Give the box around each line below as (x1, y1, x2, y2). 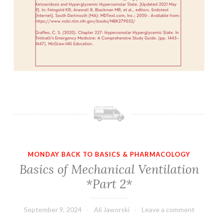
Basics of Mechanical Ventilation (19, 162, 199, 178)
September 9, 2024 (23, 205, 82, 214)
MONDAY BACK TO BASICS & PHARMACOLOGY (28, 150, 190, 158)
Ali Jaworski (93, 205, 129, 214)
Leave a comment (141, 205, 195, 214)
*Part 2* (86, 176, 132, 192)
